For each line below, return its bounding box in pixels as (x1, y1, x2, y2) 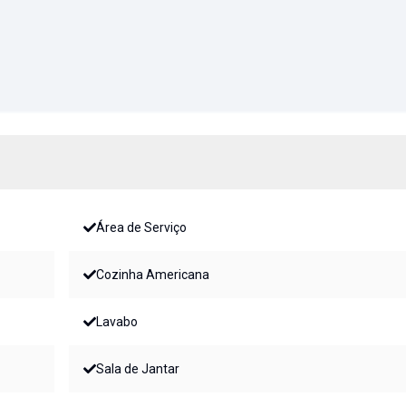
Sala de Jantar (95, 362, 179, 376)
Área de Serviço (95, 220, 187, 235)
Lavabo (95, 314, 138, 329)
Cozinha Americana (95, 267, 209, 282)
